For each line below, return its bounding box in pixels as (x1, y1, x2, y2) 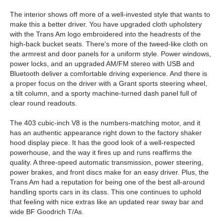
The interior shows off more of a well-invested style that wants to (10, 10, 210, 18)
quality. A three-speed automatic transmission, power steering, (10, 158, 203, 166)
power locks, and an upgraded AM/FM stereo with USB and (10, 60, 194, 68)
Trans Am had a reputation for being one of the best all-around (10, 178, 205, 186)
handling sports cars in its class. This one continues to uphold (10, 188, 201, 196)
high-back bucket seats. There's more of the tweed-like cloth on (10, 40, 208, 48)
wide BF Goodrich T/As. (10, 208, 84, 216)
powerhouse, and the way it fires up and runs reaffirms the (10, 148, 192, 156)
